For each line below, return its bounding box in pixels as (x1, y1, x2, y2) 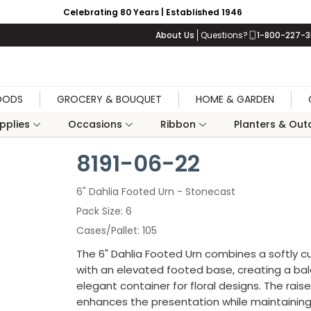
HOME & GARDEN (196, 92, 274, 106)
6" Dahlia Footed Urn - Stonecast (76, 185, 235, 199)
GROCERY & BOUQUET (57, 92, 162, 106)
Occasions (67, 117, 122, 131)
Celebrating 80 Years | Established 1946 (62, 6, 242, 18)
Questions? (201, 29, 248, 41)
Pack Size (76, 204, 121, 218)
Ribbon (160, 117, 196, 131)
